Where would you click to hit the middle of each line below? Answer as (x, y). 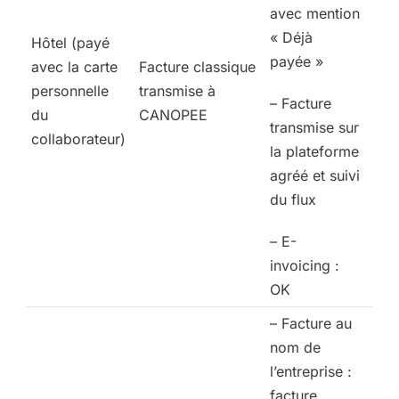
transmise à (177, 91)
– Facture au (311, 324)
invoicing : (305, 266)
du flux (293, 200)
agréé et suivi (315, 176)
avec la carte (74, 67)
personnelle (70, 91)
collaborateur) (78, 139)
